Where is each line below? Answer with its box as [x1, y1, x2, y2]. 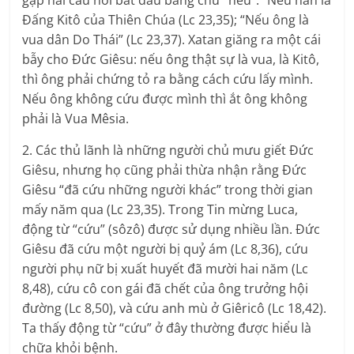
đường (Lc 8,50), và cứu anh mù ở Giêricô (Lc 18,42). [22, 299, 327, 318]
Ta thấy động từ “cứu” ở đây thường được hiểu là [22, 319, 312, 337]
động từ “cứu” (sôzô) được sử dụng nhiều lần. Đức [22, 220, 321, 239]
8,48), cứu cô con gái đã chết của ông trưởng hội [22, 280, 309, 298]
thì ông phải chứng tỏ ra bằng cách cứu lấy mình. [22, 70, 314, 88]
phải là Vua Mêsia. [22, 110, 130, 128]
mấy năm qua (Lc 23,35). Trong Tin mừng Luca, [22, 201, 299, 219]
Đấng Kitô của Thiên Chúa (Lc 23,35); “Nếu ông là [22, 11, 310, 29]
